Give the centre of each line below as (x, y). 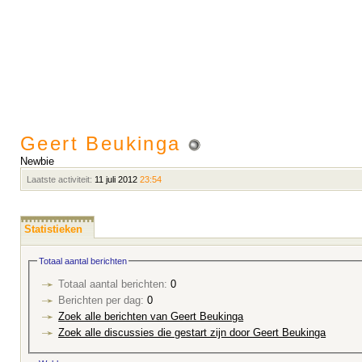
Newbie (37, 161)
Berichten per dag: (101, 301)
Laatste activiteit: (59, 179)
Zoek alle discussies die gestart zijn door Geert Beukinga (192, 333)
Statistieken (53, 229)
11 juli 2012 (116, 179)
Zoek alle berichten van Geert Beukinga (151, 317)
